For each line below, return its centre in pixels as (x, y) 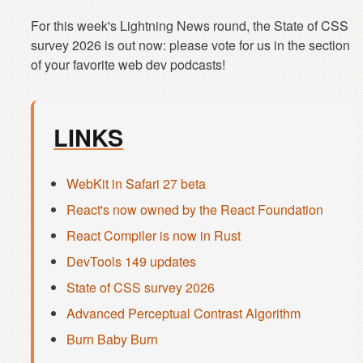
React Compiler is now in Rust (154, 236)
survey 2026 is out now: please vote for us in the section (191, 45)
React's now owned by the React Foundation (195, 210)
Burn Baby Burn (113, 340)
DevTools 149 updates (132, 262)
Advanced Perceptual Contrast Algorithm (184, 314)
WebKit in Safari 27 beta (137, 184)
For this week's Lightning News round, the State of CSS (190, 26)
